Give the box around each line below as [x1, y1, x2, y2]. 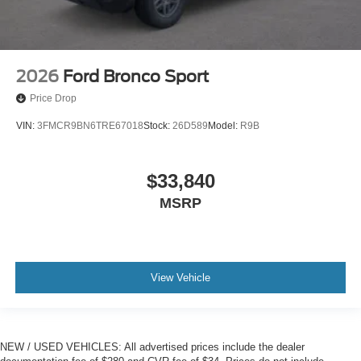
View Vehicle [151, 271, 210, 284]
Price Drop [30, 92, 77, 104]
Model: [208, 119, 240, 131]
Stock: [143, 119, 172, 131]
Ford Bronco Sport [63, 66, 209, 86]
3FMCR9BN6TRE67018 [37, 119, 143, 131]
